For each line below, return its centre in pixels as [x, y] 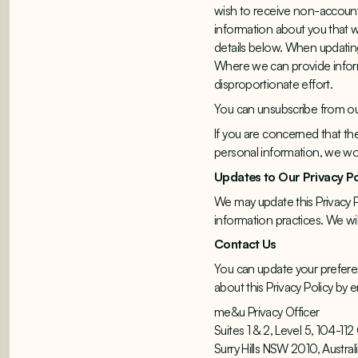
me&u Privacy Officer [267, 311]
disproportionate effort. [275, 84]
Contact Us [247, 244]
